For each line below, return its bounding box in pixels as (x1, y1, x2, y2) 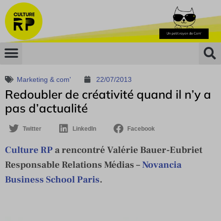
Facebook (127, 125, 155, 132)
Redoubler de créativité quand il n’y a (5, 86, 211, 102)
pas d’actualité (5, 100, 88, 115)
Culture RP (5, 144, 53, 156)
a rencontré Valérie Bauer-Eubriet (53, 144, 202, 156)
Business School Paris (5, 173, 100, 185)
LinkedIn (73, 125, 96, 132)
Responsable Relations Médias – (5, 158, 142, 171)
